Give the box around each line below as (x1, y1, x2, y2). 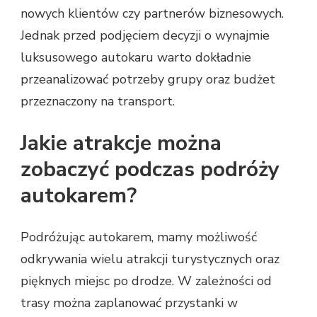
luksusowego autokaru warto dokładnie (21, 48, 251, 66)
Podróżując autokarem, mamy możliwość (21, 228, 257, 246)
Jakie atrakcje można (21, 128, 221, 158)
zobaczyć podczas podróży (21, 154, 279, 184)
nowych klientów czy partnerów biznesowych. (21, 4, 284, 22)
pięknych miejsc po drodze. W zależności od (21, 272, 272, 289)
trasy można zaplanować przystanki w (21, 294, 238, 311)
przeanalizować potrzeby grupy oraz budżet (21, 70, 275, 88)
